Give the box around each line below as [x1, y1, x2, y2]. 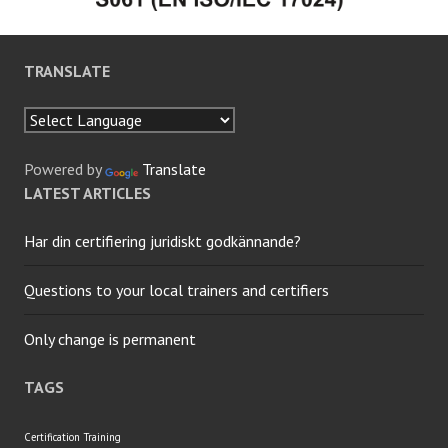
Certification [24, 429, 80, 444]
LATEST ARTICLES [24, 182, 151, 203]
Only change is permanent [24, 328, 196, 349]
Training [84, 429, 121, 444]
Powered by [24, 158, 105, 179]
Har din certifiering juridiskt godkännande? [24, 230, 301, 251]
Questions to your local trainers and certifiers [24, 279, 329, 300]
